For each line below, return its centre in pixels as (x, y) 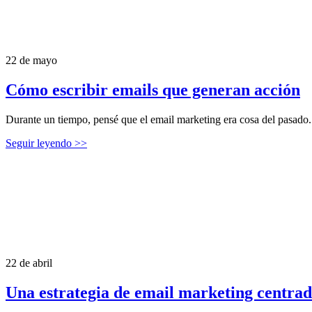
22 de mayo (31, 60)
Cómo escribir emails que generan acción (153, 89)
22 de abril (29, 263)
